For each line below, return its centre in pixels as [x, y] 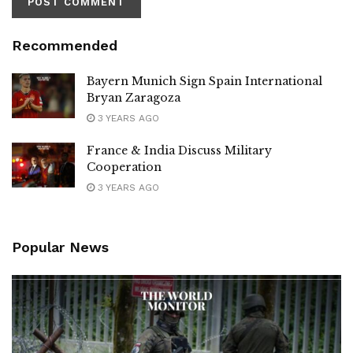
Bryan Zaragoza [134, 97]
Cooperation [124, 167]
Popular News [60, 247]
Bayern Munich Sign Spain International [204, 81]
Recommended [65, 45]
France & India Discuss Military [179, 150]
